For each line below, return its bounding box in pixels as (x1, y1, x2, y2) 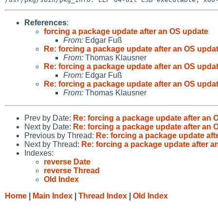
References (24, 18, 67, 27)
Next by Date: (24, 122, 73, 131)
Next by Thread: (24, 140, 81, 148)
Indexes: (24, 148, 54, 157)
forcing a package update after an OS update (44, 27, 208, 36)
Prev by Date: (24, 113, 73, 122)
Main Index (33, 191, 73, 200)
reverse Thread (44, 166, 100, 175)
